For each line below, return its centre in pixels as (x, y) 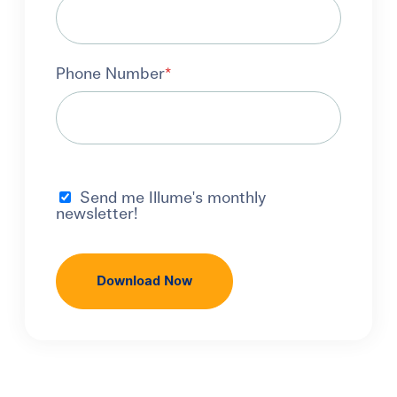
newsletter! (97, 214)
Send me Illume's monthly (173, 198)
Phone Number (111, 74)
